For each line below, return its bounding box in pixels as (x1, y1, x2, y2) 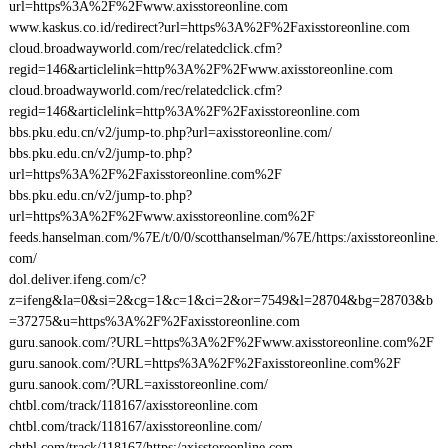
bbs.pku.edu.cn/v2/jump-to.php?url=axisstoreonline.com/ (8, 125, 332, 140)
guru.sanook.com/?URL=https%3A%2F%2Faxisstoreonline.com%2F (8, 356, 401, 371)
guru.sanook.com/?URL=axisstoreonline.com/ (8, 377, 268, 392)
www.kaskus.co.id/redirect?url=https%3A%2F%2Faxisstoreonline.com (8, 20, 410, 35)
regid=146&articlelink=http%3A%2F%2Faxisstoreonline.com (8, 104, 360, 119)
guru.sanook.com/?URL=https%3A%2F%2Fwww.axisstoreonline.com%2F (8, 335, 434, 350)
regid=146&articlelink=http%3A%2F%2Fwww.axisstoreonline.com (8, 62, 393, 77)
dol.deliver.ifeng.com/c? (8, 272, 146, 287)
